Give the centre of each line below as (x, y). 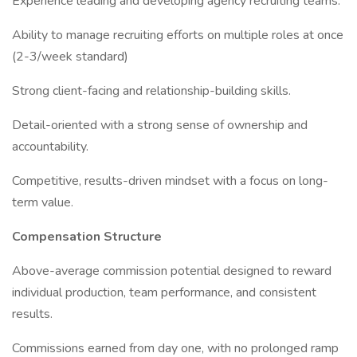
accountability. (50, 147)
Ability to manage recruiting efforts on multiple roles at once (178, 35)
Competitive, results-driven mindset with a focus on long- (170, 181)
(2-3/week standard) (70, 57)
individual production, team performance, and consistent (164, 292)
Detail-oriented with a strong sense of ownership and (160, 125)
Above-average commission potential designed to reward (172, 271)
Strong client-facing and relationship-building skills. (151, 91)
